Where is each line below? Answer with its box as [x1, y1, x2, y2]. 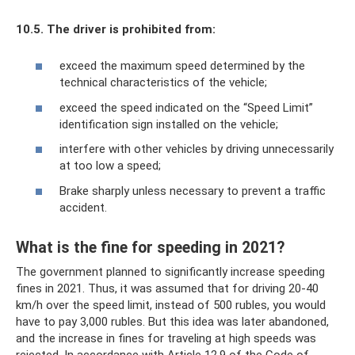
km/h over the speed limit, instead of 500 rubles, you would [16, 297, 326, 312]
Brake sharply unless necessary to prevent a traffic [59, 183, 326, 198]
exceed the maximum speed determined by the [59, 59, 305, 73]
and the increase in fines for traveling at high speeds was [16, 330, 316, 345]
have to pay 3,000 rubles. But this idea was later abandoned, [16, 314, 329, 329]
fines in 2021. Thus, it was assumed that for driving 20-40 [16, 281, 319, 296]
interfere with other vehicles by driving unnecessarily [59, 142, 334, 156]
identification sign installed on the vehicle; [59, 116, 278, 132]
